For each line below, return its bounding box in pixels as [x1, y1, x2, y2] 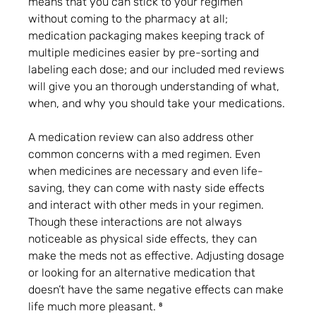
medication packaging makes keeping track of [28, 29, 268, 43]
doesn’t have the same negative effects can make [28, 283, 287, 297]
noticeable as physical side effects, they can [28, 232, 260, 246]
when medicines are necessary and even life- [28, 164, 264, 178]
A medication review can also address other [28, 130, 257, 145]
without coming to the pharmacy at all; [28, 12, 231, 26]
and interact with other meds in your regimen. [28, 198, 267, 212]
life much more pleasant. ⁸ [28, 300, 163, 314]
